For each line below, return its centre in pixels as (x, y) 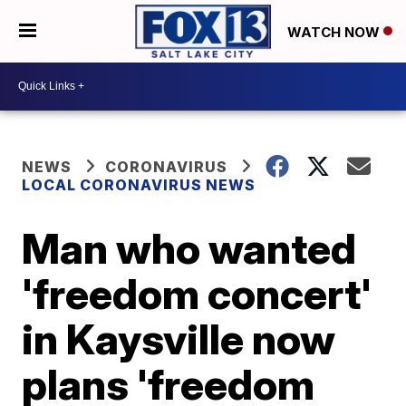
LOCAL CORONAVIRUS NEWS (139, 184)
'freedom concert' (197, 293)
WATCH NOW (335, 32)
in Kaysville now (179, 338)
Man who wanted (189, 248)
